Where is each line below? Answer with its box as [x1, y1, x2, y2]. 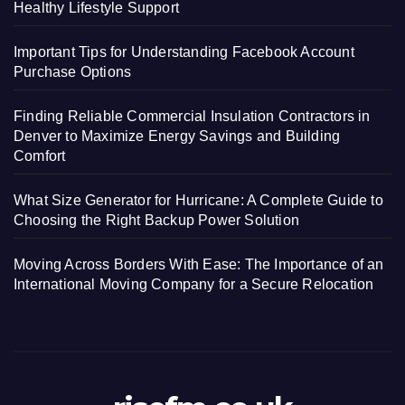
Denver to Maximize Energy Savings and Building [14, 127, 341, 144]
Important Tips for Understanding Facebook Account [14, 43, 354, 60]
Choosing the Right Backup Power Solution [14, 212, 300, 228]
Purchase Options [14, 63, 132, 80]
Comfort [14, 147, 66, 164]
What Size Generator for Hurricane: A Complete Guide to [14, 192, 383, 208]
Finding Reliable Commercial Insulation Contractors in [14, 108, 371, 124]
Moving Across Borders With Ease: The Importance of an [14, 256, 384, 272]
